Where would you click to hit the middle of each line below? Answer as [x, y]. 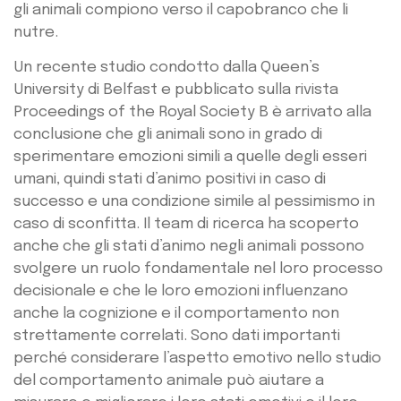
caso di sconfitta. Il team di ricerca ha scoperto [186, 224]
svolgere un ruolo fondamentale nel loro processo [198, 269]
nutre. [36, 32]
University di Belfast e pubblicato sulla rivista [176, 90]
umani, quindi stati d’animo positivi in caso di [170, 179]
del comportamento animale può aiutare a [169, 380]
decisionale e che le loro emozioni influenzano [181, 291]
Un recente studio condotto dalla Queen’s [166, 67]
